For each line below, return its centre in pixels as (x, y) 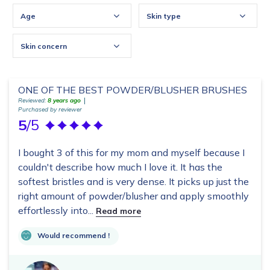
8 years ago (64, 101)
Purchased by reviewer (50, 110)
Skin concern (44, 46)
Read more (118, 211)
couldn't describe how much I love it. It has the (120, 167)
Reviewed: (33, 101)
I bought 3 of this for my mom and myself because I (131, 153)
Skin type (164, 16)
